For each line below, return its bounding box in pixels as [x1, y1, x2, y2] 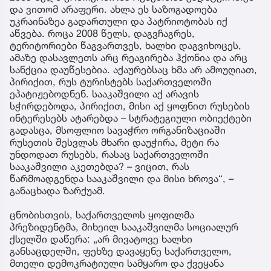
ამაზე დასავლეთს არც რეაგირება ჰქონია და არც [10, 51, 247, 64]
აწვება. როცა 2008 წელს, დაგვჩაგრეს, [10, 27, 195, 39]
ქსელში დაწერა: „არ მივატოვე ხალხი [10, 232, 192, 245]
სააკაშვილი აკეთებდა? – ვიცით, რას [10, 160, 189, 172]
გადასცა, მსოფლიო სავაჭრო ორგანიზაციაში [10, 123, 226, 136]
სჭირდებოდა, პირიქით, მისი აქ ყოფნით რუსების [10, 99, 250, 112]
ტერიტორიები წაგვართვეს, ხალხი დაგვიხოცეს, [10, 39, 241, 51]
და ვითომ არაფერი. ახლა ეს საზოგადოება [10, 2, 217, 15]
